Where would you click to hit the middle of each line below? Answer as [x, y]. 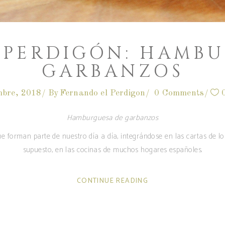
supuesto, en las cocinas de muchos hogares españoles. [113, 150]
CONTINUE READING [113, 181]
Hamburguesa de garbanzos [113, 118]
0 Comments [179, 93]
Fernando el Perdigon [102, 93]
